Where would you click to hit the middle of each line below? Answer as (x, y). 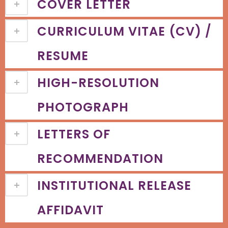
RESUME (63, 56)
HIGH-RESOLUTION (98, 83)
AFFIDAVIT (70, 210)
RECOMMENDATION (100, 159)
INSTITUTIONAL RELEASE (114, 186)
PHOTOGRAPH (83, 107)
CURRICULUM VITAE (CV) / (124, 31)
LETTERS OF (74, 134)
